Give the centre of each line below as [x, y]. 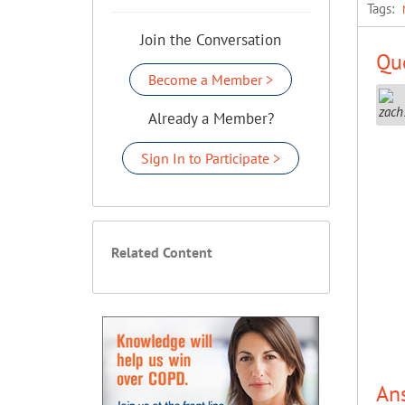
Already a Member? [211, 118]
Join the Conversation [211, 40]
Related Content [162, 252]
